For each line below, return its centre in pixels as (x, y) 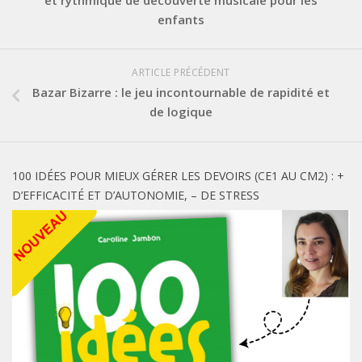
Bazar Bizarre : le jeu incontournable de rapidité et (181, 93)
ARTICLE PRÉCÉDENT (181, 73)
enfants (181, 20)
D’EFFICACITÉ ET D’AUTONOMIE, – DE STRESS (136, 196)
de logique (181, 112)
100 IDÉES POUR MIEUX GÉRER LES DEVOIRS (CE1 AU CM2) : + (178, 176)
